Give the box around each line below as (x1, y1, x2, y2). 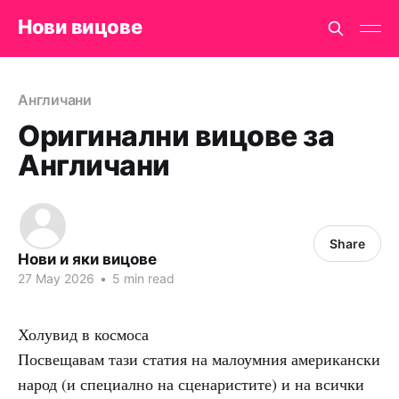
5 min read (109, 271, 175, 286)
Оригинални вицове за (18, 118, 335, 153)
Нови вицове (18, 14, 142, 38)
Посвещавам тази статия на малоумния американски (18, 348, 380, 370)
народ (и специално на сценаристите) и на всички (18, 373, 364, 395)
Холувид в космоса (18, 323, 149, 345)
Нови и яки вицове (18, 250, 157, 268)
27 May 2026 (18, 271, 94, 286)
